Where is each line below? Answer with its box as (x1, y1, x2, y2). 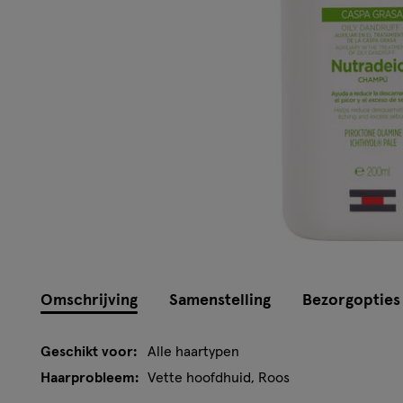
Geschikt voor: (40, 344, 137, 359)
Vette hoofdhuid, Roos (148, 370, 290, 385)
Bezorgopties (302, 291, 400, 309)
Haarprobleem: (40, 370, 139, 385)
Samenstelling (169, 291, 271, 309)
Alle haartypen (148, 344, 239, 359)
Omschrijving (40, 291, 138, 309)
